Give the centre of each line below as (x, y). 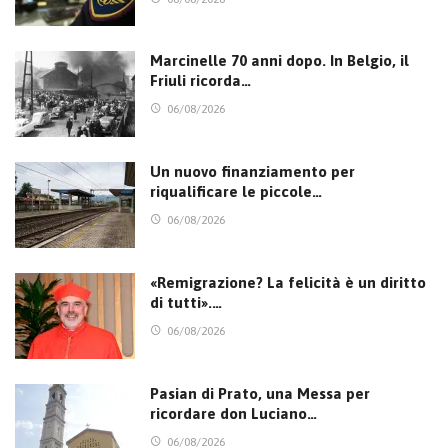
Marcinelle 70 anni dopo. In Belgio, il (279, 61)
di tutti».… (186, 302)
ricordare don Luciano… (233, 413)
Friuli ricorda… (200, 81)
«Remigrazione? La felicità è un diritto (288, 282)
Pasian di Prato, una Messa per (260, 393)
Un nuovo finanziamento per (252, 172)
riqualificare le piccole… (236, 192)
